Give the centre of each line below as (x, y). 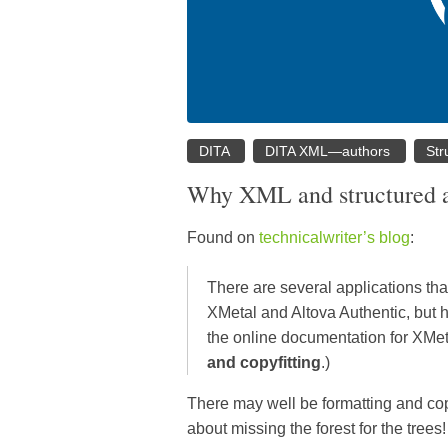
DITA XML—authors (329, 151)
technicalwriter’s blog (334, 237)
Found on (223, 237)
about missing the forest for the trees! (316, 428)
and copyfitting (264, 362)
